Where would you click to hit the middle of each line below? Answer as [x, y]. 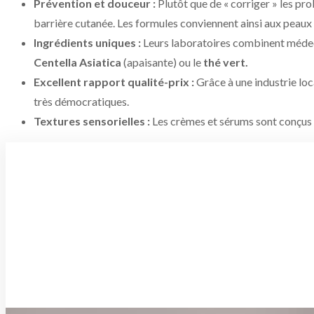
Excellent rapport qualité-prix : [114, 82]
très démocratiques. [81, 102]
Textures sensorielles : [92, 121]
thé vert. [226, 62]
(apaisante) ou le [162, 62]
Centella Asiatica [77, 62]
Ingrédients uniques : [87, 43]
